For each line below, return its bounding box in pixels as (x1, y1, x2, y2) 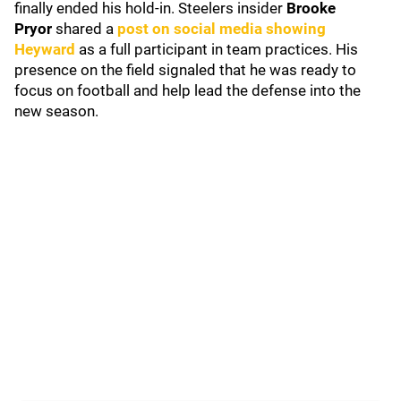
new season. (14, 102, 102, 120)
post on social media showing (117, 20, 326, 38)
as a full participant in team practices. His (75, 40, 358, 58)
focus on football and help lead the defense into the (14, 81, 361, 99)
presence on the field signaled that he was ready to (14, 61, 356, 79)
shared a (55, 20, 117, 38)
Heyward (14, 40, 75, 58)
